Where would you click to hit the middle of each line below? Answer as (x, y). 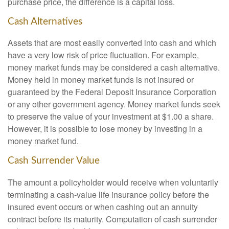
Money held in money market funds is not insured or (101, 80)
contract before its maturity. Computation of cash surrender (112, 219)
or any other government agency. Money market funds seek (114, 104)
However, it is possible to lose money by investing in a (105, 129)
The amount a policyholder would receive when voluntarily (113, 182)
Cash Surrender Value (54, 161)
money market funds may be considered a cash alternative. (114, 67)
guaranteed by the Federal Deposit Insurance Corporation (112, 92)
